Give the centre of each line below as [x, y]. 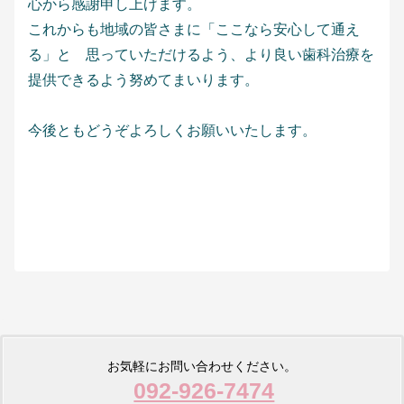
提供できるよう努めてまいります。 [143, 80]
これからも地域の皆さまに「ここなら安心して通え [194, 30]
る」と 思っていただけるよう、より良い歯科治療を [201, 55]
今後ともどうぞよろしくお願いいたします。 [172, 131]
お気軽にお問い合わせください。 [202, 367]
